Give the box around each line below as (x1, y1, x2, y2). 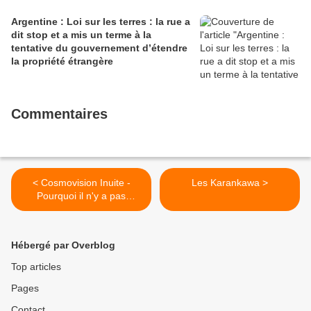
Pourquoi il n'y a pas (37, 190, 126, 202)
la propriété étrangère (11, 56, 113, 67)
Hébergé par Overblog (11, 239, 115, 251)
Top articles (11, 261, 61, 273)
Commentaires (11, 106, 108, 122)
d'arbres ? (59, 203, 103, 215)
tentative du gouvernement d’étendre (11, 42, 187, 54)
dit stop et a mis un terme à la (11, 29, 151, 41)
